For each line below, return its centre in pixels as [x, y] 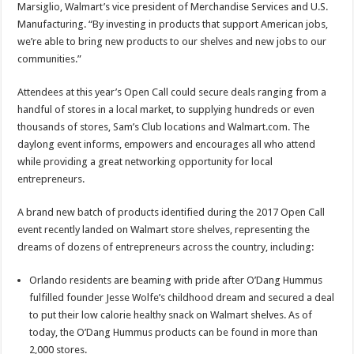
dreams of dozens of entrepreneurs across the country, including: [166, 247]
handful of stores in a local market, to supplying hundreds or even [166, 110]
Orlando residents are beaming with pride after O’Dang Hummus [176, 281]
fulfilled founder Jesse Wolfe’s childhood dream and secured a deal [182, 298]
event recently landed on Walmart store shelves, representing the [164, 230]
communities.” [50, 59]
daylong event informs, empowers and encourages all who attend [167, 145]
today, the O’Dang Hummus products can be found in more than [174, 333]
